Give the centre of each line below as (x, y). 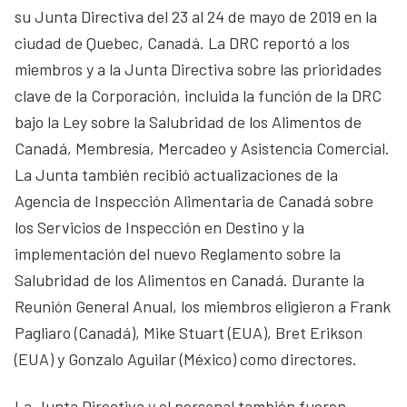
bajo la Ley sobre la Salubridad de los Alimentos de (188, 122)
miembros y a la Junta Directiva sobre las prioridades (198, 69)
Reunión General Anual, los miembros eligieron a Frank (203, 306)
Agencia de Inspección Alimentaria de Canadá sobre (194, 201)
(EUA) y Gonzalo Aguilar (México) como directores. (186, 359)
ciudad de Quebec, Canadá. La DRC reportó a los (182, 43)
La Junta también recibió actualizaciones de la (176, 174)
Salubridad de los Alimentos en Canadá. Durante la (189, 280)
